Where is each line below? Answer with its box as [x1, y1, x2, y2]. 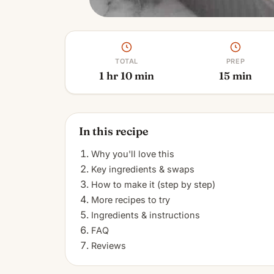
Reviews [91, 240, 126, 251]
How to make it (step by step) [91, 179, 215, 190]
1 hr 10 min [99, 68, 154, 82]
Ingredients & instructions [91, 209, 200, 220]
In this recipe [79, 124, 149, 138]
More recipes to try [91, 194, 170, 205]
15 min [219, 68, 252, 82]
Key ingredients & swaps [91, 163, 194, 174]
